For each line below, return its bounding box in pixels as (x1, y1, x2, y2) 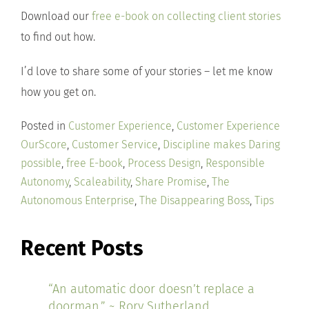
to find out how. (21, 30, 95, 43)
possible (21, 157, 61, 170)
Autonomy (21, 175, 69, 188)
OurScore (21, 138, 67, 151)
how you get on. (21, 86, 96, 99)
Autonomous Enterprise (21, 194, 134, 207)
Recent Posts (21, 236, 143, 261)
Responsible (206, 157, 265, 170)
